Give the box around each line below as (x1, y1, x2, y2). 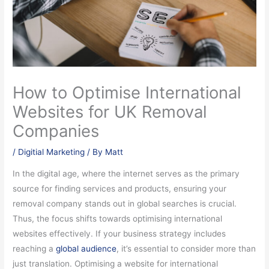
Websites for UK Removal (13, 101, 207, 122)
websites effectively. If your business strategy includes (13, 229, 226, 239)
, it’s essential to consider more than (116, 244, 256, 254)
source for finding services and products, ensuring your (13, 184, 227, 194)
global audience (56, 244, 117, 254)
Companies (13, 121, 100, 142)
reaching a (13, 244, 56, 254)
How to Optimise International (13, 82, 241, 103)
